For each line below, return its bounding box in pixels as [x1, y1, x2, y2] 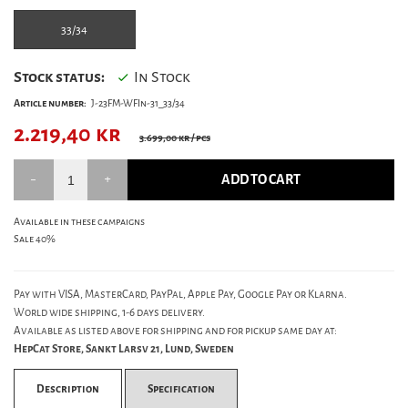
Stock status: [14, 67, 105, 87]
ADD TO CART [221, 171, 301, 189]
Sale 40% [14, 232, 56, 247]
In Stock [134, 67, 190, 87]
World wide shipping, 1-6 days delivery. [14, 305, 205, 321]
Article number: [14, 97, 87, 111]
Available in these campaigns [14, 215, 145, 229]
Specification [148, 382, 215, 397]
